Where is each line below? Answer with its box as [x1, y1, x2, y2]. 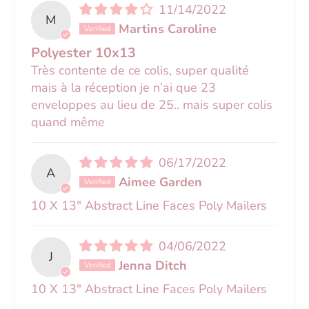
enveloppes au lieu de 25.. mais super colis [31, 97, 272, 114]
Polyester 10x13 [31, 43, 136, 63]
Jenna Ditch [118, 257, 187, 274]
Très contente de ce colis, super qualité [31, 62, 249, 79]
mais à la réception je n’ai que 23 [31, 79, 216, 97]
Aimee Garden [118, 174, 202, 191]
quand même [31, 114, 105, 131]
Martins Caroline [118, 20, 217, 37]
